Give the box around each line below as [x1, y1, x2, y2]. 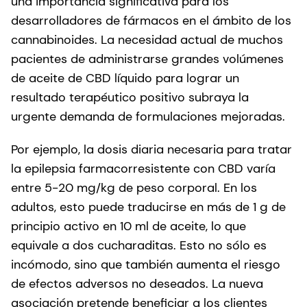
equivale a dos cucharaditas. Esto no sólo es [11, 236, 267, 254]
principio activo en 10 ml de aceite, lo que [11, 217, 246, 234]
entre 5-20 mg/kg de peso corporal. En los [11, 179, 257, 196]
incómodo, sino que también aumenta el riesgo [11, 256, 280, 273]
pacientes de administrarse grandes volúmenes [11, 50, 284, 67]
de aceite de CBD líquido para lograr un [11, 69, 239, 86]
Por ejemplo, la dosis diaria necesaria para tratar [11, 140, 292, 158]
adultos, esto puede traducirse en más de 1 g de [11, 198, 286, 215]
